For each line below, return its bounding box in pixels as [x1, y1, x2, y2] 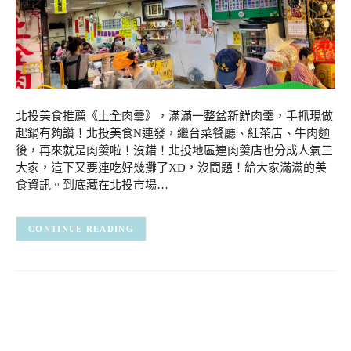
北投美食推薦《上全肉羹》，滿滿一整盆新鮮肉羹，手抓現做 [16, 110, 333, 123]
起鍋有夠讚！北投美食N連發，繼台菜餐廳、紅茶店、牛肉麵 [16, 127, 330, 140]
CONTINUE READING [28, 224, 134, 234]
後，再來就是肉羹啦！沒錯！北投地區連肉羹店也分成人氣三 [16, 144, 333, 157]
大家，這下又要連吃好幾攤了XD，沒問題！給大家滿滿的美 [16, 161, 327, 175]
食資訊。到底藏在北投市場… [16, 179, 168, 192]
